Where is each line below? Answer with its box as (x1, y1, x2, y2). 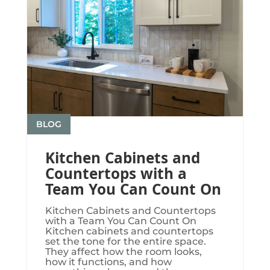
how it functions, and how (45, 256, 172, 268)
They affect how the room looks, (45, 245, 202, 257)
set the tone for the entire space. (45, 235, 206, 247)
